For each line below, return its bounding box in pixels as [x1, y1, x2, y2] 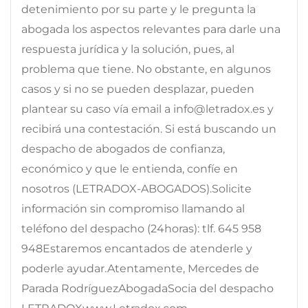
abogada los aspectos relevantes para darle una [21, 22, 280, 36]
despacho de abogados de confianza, [21, 142, 225, 155]
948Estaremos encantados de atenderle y [21, 241, 252, 255]
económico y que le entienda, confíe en [21, 162, 238, 175]
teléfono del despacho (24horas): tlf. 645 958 [21, 221, 261, 235]
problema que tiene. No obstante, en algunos [21, 62, 271, 76]
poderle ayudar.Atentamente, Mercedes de [21, 261, 259, 275]
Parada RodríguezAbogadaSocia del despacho [21, 281, 274, 295]
